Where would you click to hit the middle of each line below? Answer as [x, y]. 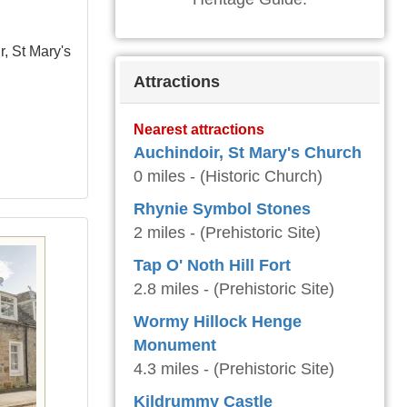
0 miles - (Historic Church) [228, 176]
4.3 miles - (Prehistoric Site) [234, 369]
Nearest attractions [199, 129]
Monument [175, 345]
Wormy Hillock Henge [218, 322]
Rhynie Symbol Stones [222, 209]
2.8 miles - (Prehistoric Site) [234, 289]
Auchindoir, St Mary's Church [248, 153]
